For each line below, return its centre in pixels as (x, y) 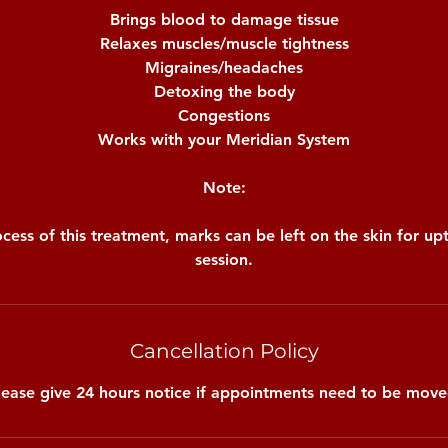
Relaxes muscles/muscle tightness (224, 43)
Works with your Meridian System (224, 139)
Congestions (224, 115)
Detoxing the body (224, 91)
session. (224, 259)
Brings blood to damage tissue (224, 19)
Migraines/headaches (224, 67)
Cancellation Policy (224, 350)
